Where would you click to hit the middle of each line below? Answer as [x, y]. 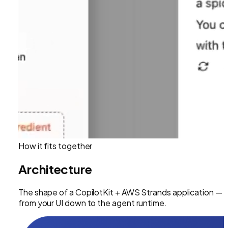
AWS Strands [146, 192]
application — [196, 192]
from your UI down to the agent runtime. [93, 203]
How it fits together [55, 146]
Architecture [55, 169]
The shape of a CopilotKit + [70, 192]
